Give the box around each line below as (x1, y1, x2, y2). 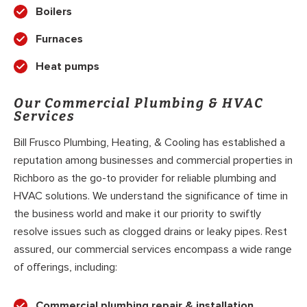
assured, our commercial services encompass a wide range (14, 242, 292, 256)
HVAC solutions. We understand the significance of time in (14, 188, 288, 203)
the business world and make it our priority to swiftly (14, 206, 261, 221)
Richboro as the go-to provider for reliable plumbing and (14, 171, 276, 185)
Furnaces (36, 32, 83, 47)
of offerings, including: (14, 260, 117, 274)
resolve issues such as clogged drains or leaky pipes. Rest (14, 224, 287, 238)
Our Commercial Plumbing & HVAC (14, 95, 264, 112)
